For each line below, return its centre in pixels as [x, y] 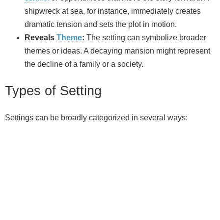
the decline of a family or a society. [84, 64]
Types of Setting [53, 91]
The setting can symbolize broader [145, 38]
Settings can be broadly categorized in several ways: [96, 117]
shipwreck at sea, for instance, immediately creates [113, 11]
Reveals [41, 38]
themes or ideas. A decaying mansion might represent [117, 51]
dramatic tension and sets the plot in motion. [101, 25]
